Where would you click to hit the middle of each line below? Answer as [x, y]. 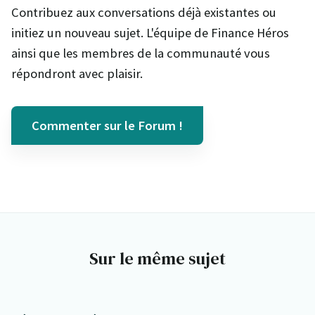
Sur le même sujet [157, 259]
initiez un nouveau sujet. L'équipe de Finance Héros [150, 33]
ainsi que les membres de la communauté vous [141, 53]
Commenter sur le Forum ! [107, 126]
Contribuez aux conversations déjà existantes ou [144, 13]
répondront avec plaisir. [77, 74]
